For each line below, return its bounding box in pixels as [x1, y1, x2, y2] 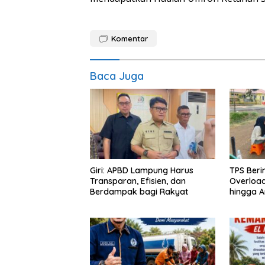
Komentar [111, 34, 148, 44]
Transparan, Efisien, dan [90, 176, 186, 187]
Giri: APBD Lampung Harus [90, 165, 193, 176]
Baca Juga [90, 69, 144, 83]
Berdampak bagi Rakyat [90, 186, 188, 198]
